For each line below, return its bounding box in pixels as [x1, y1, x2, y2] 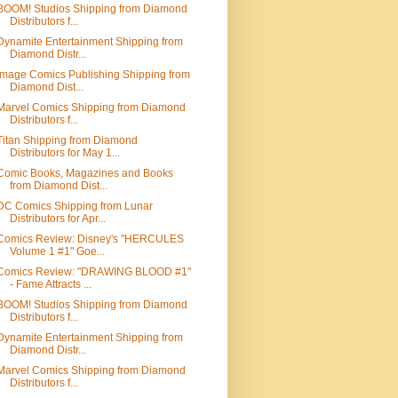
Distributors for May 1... [9, 147, 120, 159]
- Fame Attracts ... [9, 278, 92, 291]
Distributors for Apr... [9, 212, 106, 225]
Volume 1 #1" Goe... [9, 245, 105, 258]
